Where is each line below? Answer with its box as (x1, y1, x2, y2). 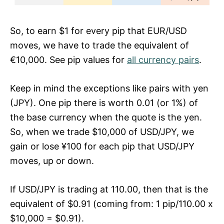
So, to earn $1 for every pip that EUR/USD (10, 25, 187, 36)
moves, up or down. (10, 155, 94, 166)
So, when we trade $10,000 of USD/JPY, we (10, 126, 194, 137)
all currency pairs (127, 54, 199, 65)
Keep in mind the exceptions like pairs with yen (10, 82, 208, 93)
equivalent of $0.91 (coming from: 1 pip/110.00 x (10, 198, 213, 209)
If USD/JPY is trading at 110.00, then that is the (10, 183, 208, 194)
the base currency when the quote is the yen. (10, 111, 202, 122)
